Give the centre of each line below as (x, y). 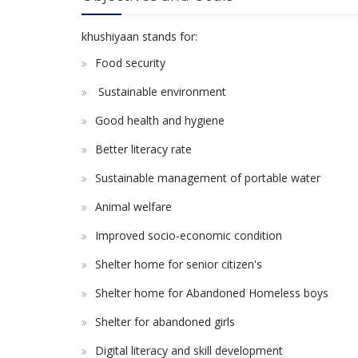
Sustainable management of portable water (208, 178)
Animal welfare (133, 207)
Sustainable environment (161, 91)
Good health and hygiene (160, 120)
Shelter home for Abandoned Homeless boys (212, 293)
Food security (130, 63)
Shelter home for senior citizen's (179, 264)
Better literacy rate (143, 149)
